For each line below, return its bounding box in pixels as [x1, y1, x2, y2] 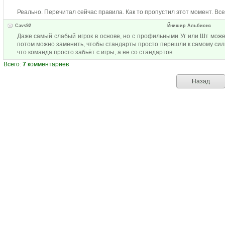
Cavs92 [15, 23, 31, 28]
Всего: [4, 61, 23, 68]
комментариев [26, 61, 69, 68]
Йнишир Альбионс [167, 23, 211, 28]
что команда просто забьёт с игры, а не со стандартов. [17, 49, 174, 56]
